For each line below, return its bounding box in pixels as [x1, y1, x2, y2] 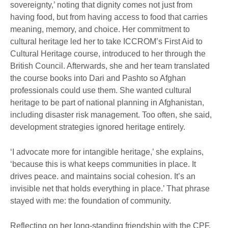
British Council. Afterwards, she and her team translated [10, 62, 210, 71]
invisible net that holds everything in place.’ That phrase [10, 184, 210, 193]
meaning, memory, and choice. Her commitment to [10, 25, 190, 34]
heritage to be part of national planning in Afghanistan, [10, 98, 204, 107]
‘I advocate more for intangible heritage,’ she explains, [10, 148, 204, 157]
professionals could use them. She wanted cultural [10, 86, 191, 95]
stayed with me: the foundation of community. [10, 196, 171, 206]
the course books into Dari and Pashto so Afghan [10, 74, 186, 83]
